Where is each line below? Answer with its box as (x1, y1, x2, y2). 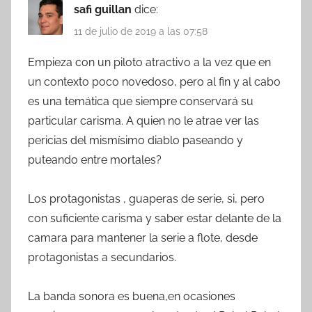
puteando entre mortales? (28, 153, 162, 166)
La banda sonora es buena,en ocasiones (28, 289, 235, 303)
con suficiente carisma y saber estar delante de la (28, 211, 281, 225)
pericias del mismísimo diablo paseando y (28, 133, 243, 147)
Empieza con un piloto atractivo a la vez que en (28, 55, 271, 69)
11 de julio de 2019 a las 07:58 (74, 25, 208, 37)
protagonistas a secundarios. (28, 250, 176, 264)
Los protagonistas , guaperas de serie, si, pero (28, 192, 265, 205)
